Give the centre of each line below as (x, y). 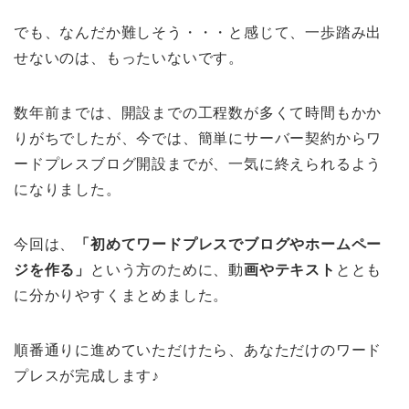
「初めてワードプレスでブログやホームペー (229, 244)
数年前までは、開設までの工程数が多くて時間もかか (198, 113)
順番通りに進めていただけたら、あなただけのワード (198, 350)
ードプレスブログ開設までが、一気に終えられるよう (198, 164)
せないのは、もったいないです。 (129, 58)
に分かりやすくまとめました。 (121, 295)
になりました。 (68, 189)
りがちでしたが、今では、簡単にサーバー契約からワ (198, 138)
